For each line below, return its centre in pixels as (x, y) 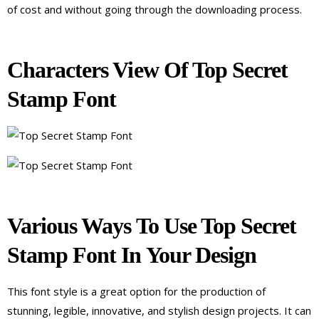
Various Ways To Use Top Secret (152, 226)
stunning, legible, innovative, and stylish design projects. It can (159, 310)
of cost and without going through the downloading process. (155, 9)
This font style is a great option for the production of (136, 291)
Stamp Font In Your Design (132, 255)
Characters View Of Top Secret (148, 70)
